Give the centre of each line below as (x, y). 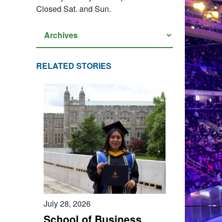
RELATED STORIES (74, 66)
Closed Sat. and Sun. (74, 9)
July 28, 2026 (67, 203)
